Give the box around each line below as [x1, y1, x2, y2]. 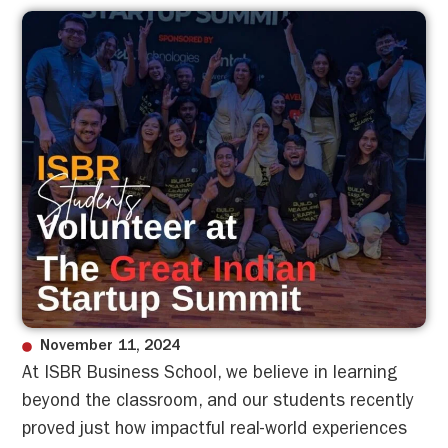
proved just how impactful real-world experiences [22, 422, 408, 441]
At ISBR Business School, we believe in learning [22, 366, 399, 385]
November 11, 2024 [39, 339, 180, 356]
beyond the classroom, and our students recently [22, 394, 415, 413]
